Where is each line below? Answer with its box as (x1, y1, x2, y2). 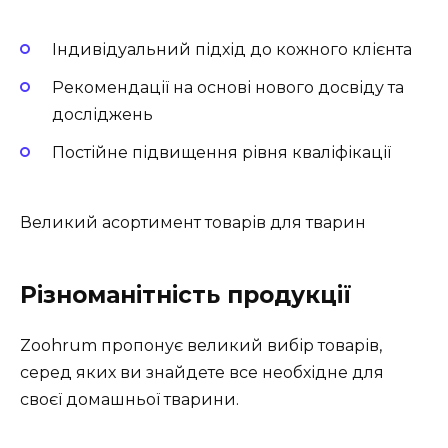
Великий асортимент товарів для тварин (20, 213, 366, 233)
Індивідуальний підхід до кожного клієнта (52, 39, 412, 59)
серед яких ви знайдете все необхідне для (20, 363, 384, 383)
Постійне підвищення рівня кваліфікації (52, 143, 391, 163)
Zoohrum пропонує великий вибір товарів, (20, 336, 382, 356)
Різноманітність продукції (20, 281, 352, 310)
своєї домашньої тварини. (20, 390, 239, 410)
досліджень (52, 105, 153, 125)
